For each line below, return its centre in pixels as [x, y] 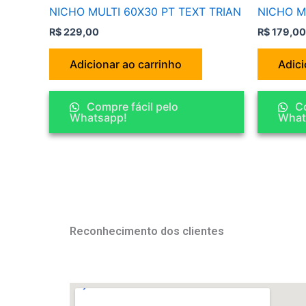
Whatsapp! [98, 117]
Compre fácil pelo [131, 106]
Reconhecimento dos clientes [147, 231]
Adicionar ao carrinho [126, 64]
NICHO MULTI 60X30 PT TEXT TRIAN [145, 11]
